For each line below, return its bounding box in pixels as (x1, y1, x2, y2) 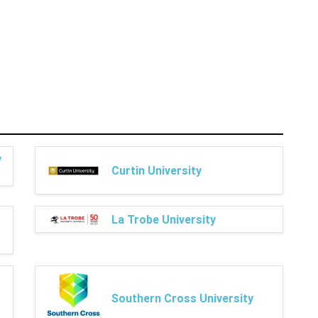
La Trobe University (111, 212, 216, 226)
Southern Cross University (111, 291, 253, 305)
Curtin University (111, 163, 202, 177)
